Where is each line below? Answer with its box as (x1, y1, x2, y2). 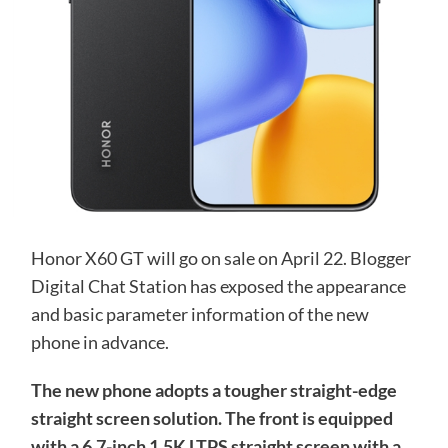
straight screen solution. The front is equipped (30, 407, 393, 429)
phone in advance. (30, 331, 169, 353)
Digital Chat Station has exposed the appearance (30, 275, 406, 297)
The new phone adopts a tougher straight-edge (30, 379, 397, 401)
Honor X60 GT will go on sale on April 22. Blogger (30, 247, 411, 269)
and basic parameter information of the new (30, 303, 369, 325)
